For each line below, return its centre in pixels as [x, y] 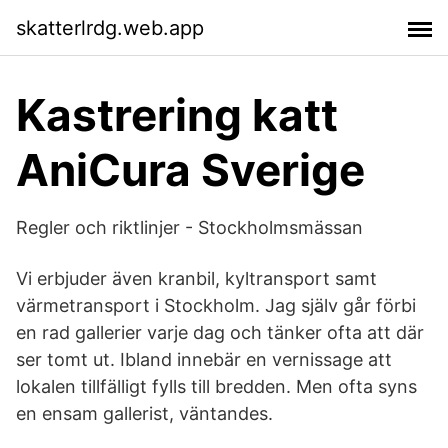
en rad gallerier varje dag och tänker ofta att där [220, 332]
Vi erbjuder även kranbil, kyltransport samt [196, 278]
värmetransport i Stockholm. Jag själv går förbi [216, 305]
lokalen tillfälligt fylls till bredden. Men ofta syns [216, 386]
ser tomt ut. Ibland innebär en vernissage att [204, 359]
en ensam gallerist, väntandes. [144, 413]
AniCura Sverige [190, 170]
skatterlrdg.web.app [110, 27]
